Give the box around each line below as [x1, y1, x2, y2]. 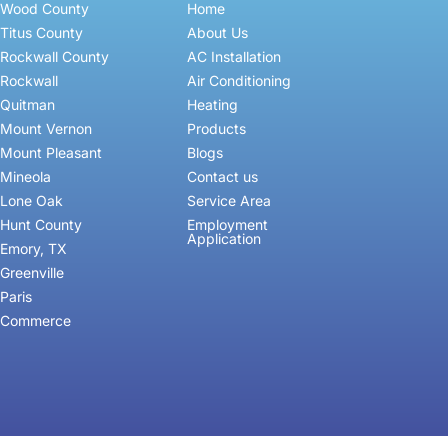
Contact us [186, 168, 258, 186]
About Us [186, 24, 248, 42]
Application [186, 230, 261, 248]
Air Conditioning [186, 72, 291, 90]
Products [186, 120, 246, 138]
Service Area [186, 192, 271, 210]
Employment [186, 216, 268, 234]
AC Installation [186, 48, 281, 66]
